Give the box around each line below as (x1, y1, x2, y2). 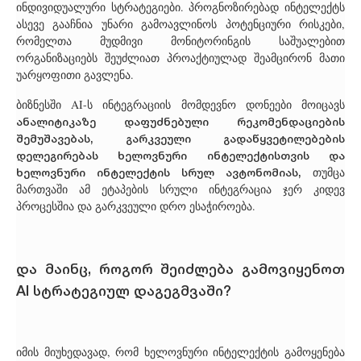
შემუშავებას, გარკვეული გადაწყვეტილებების (16, 130, 345, 147)
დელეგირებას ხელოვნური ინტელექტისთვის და (16, 147, 345, 164)
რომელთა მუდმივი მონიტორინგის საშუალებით (16, 33, 345, 49)
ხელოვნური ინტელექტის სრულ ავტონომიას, (16, 164, 313, 180)
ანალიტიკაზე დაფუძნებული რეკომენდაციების (16, 113, 345, 130)
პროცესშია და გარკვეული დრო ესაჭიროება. (16, 198, 255, 214)
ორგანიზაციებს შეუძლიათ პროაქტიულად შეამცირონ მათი (16, 50, 345, 66)
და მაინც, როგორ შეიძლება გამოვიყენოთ (16, 257, 345, 279)
